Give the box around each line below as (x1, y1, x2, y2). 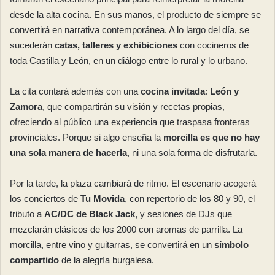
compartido (10, 254, 59, 265)
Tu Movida (80, 193, 125, 204)
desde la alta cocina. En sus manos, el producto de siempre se (10, 9, 261, 20)
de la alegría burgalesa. (59, 254, 154, 265)
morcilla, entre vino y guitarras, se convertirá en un (10, 239, 214, 250)
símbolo (214, 239, 249, 250)
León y (210, 85, 239, 96)
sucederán (10, 39, 55, 50)
